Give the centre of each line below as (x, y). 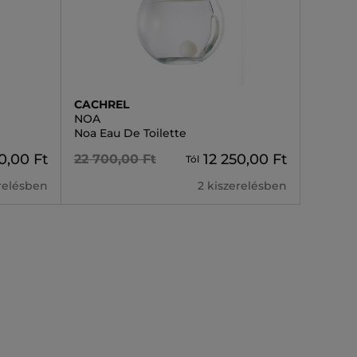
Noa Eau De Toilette (130, 133)
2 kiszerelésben (242, 186)
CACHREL (101, 104)
